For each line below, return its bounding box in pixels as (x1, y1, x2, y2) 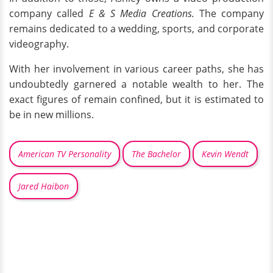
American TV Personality (18, 147, 111, 160)
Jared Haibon (18, 180, 69, 192)
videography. (9, 37, 69, 51)
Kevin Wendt (202, 147, 249, 160)
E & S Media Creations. (88, 6, 194, 20)
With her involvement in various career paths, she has (9, 62, 264, 76)
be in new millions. (9, 107, 94, 121)
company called (9, 6, 89, 20)
